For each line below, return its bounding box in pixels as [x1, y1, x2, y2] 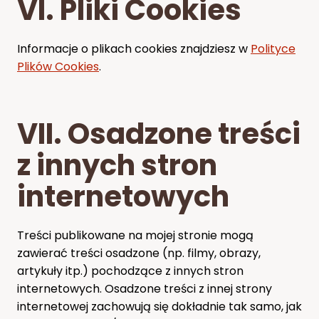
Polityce [251, 40, 296, 57]
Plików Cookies [17, 58, 99, 75]
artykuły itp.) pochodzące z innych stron [17, 262, 244, 279]
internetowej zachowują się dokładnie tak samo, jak [17, 298, 302, 315]
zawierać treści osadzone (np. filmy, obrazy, [17, 244, 261, 261]
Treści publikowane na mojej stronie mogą [17, 226, 253, 244]
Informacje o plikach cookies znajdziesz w [17, 40, 251, 57]
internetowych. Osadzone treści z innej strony [17, 280, 272, 297]
